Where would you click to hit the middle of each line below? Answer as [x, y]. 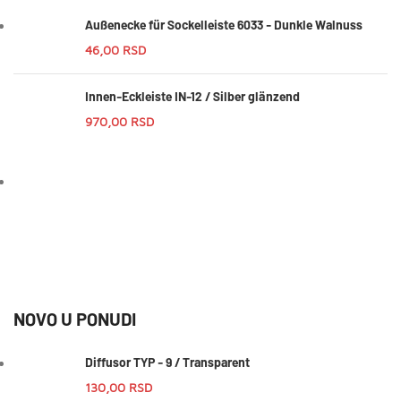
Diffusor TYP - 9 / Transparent [167, 362]
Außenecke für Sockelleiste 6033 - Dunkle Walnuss [224, 24]
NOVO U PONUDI [75, 318]
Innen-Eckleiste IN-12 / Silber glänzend [192, 96]
